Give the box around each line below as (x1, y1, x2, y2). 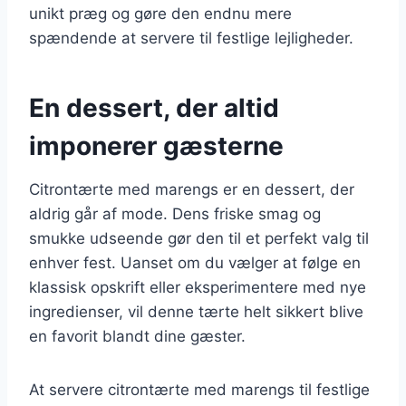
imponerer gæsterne (29, 130, 284, 161)
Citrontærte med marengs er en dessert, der (29, 179, 354, 198)
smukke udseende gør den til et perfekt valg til (29, 228, 369, 247)
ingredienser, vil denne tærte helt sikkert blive (29, 302, 363, 321)
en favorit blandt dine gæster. (29, 326, 246, 345)
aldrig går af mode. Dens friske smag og (29, 204, 321, 223)
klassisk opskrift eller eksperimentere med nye (29, 277, 366, 296)
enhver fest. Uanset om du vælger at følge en (29, 253, 361, 272)
